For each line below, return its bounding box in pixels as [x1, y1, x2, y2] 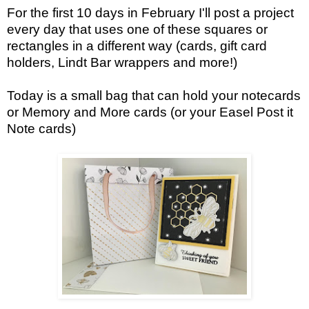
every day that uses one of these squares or [7, 22, 268, 37]
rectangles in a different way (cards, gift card [7, 39, 267, 54]
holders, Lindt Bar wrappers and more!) [7, 55, 237, 70]
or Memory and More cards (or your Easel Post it [7, 105, 293, 120]
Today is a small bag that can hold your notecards [7, 88, 301, 103]
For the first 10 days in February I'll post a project [7, 6, 294, 21]
